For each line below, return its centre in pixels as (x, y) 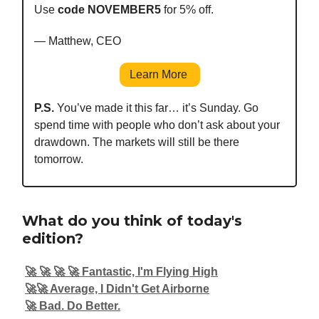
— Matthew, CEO (78, 41)
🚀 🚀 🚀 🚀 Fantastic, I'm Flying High (121, 271)
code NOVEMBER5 (109, 9)
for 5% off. (187, 9)
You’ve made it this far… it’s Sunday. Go (156, 108)
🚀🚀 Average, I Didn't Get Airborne (117, 288)
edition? (53, 238)
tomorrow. (59, 159)
